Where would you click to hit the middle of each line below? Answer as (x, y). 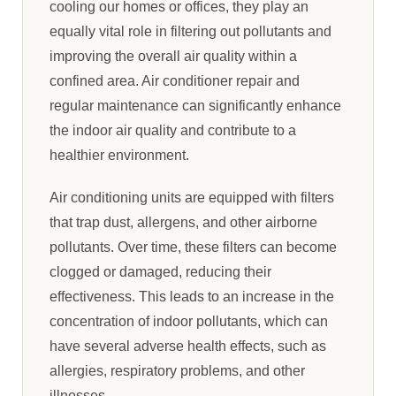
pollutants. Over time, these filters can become (193, 247)
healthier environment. (119, 155)
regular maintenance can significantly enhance (195, 105)
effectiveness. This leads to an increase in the (192, 296)
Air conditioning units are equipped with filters (192, 197)
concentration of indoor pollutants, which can (189, 321)
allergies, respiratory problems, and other (177, 370)
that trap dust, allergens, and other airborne (183, 222)
